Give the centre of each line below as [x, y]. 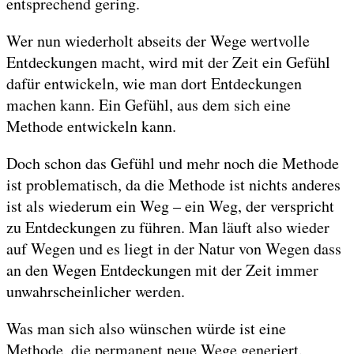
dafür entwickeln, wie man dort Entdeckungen [154, 84]
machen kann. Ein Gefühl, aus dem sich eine [149, 105]
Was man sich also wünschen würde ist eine [146, 329]
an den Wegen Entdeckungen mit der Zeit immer [162, 270]
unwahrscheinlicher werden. [96, 292]
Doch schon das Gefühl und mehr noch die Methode [173, 164]
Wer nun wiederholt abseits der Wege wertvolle [158, 41]
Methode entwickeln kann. [91, 126]
